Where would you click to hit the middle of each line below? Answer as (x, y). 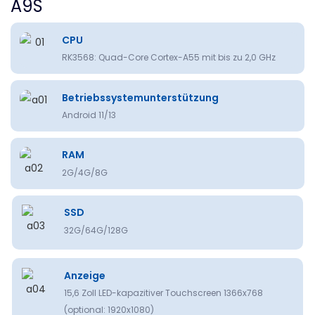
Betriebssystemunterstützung (141, 97)
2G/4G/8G (85, 172)
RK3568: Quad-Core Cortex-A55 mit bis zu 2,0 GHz (169, 58)
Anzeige (84, 275)
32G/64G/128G (96, 230)
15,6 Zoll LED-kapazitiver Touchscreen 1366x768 (163, 292)
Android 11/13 (89, 115)
